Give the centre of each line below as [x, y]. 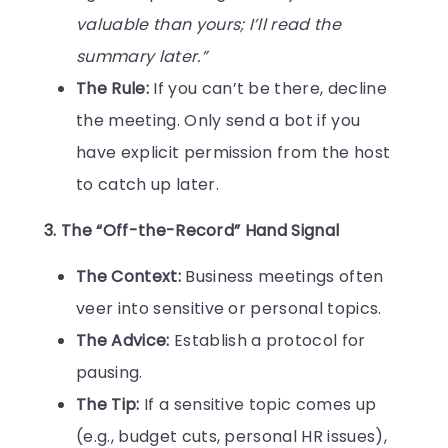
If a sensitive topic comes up [258, 404]
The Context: [128, 276]
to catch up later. [147, 184]
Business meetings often [282, 276]
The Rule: [112, 88]
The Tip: [108, 404]
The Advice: [123, 340]
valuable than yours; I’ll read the [208, 24]
